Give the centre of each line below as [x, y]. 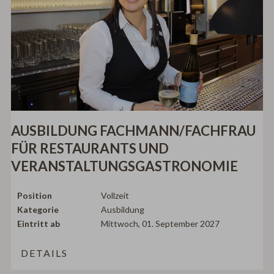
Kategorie [38, 209]
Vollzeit [115, 195]
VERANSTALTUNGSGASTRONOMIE [125, 166]
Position [35, 195]
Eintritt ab [39, 223]
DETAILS [45, 253]
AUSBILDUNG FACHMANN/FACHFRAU [134, 131]
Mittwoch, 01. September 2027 [161, 223]
